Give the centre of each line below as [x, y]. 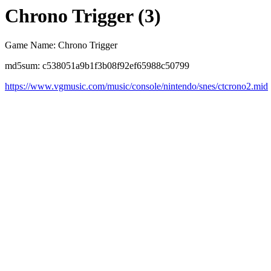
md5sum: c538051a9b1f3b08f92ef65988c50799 [97, 66]
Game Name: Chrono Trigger [61, 45]
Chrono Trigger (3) [83, 16]
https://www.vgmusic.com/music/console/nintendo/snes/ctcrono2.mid [136, 87]
